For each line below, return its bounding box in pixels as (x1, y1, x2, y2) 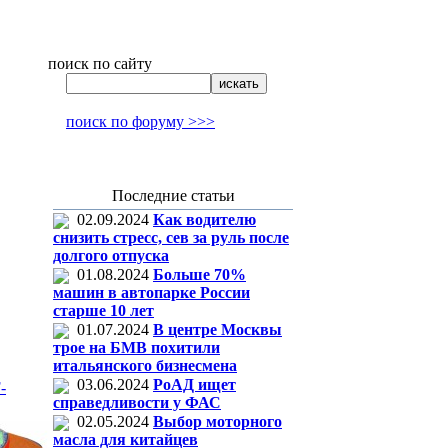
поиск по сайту (48, 55, 152, 72)
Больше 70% (153, 266, 246, 283)
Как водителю (153, 211, 256, 228)
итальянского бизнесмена (53, 357, 237, 375)
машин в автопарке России (53, 284, 250, 302)
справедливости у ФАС (53, 394, 221, 412)
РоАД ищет (153, 376, 236, 393)
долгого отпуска (53, 247, 169, 265)
